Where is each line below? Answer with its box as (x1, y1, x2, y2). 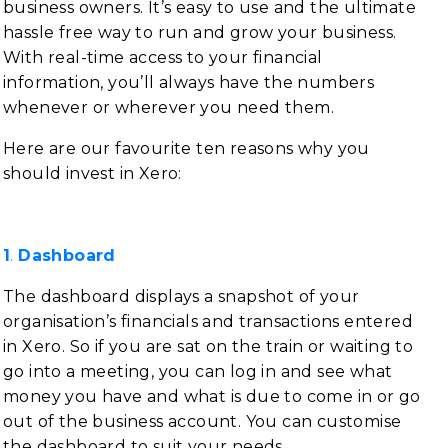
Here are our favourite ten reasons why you (3, 139, 370, 158)
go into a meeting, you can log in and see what (3, 362, 393, 381)
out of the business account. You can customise (3, 412, 402, 431)
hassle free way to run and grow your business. (3, 23, 397, 42)
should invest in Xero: (3, 164, 182, 183)
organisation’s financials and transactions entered (3, 312, 413, 331)
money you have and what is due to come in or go (3, 387, 421, 406)
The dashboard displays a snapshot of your (3, 287, 360, 306)
